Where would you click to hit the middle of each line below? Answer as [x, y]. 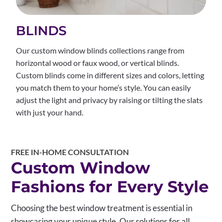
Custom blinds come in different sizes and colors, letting [110, 75]
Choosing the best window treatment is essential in [102, 208]
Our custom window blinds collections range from [100, 50]
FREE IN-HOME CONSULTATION [70, 152]
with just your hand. [50, 112]
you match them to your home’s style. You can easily [104, 87]
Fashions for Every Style [110, 186]
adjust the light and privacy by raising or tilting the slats [110, 100]
